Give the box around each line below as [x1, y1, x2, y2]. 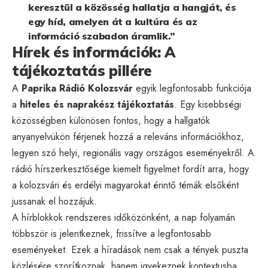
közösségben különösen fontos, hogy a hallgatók [12, 113, 210, 127]
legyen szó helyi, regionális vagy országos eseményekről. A [12, 145, 254, 160]
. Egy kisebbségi [174, 97, 241, 111]
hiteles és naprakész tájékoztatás [20, 97, 174, 111]
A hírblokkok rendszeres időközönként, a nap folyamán [12, 210, 235, 224]
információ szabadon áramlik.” [28, 29, 175, 42]
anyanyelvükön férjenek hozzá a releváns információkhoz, [12, 129, 244, 144]
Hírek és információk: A [12, 42, 175, 61]
